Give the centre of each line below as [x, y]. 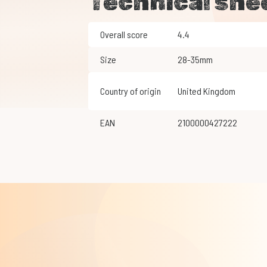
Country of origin [130, 91]
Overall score [124, 35]
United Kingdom [209, 91]
